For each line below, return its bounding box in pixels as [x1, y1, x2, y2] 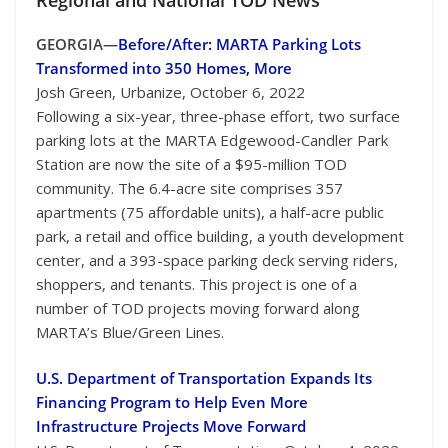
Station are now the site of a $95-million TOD [36, 153, 347, 174]
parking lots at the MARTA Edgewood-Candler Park [36, 129, 388, 150]
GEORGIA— [36, 33, 118, 54]
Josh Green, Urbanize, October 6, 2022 [36, 81, 305, 102]
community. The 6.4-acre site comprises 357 [36, 177, 343, 198]
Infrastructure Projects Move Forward [36, 416, 306, 436]
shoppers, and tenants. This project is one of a [36, 273, 357, 294]
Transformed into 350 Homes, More [36, 57, 292, 78]
